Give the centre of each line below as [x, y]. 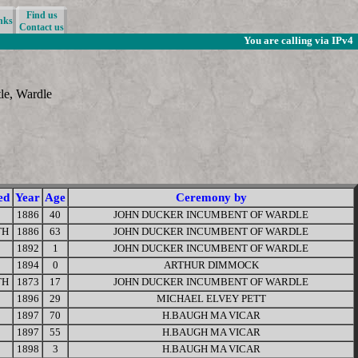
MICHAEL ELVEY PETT [211, 299]
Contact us [42, 27]
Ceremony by [211, 197]
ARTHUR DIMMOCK [211, 265]
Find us [42, 15]
